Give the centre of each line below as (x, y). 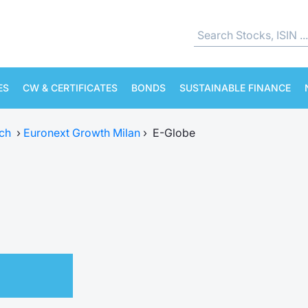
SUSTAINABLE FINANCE (235, 88)
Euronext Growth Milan (82, 133)
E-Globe (174, 133)
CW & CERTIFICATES (70, 88)
